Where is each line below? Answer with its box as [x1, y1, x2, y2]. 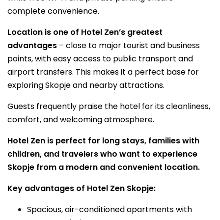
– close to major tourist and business [57, 40, 200, 51]
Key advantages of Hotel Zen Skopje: [7, 183, 156, 194]
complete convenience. [7, 5, 99, 17]
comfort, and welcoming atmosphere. [7, 114, 154, 125]
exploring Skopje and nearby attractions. [7, 80, 165, 91]
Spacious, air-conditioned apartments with [27, 204, 192, 215]
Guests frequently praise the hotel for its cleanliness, [7, 101, 210, 112]
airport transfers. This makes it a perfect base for [7, 66, 199, 78]
